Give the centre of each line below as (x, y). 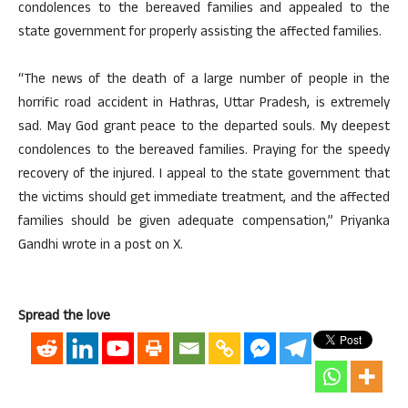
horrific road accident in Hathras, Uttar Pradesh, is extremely (204, 104)
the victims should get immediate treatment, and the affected (204, 199)
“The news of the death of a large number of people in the (204, 80)
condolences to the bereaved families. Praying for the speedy (204, 151)
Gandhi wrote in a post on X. (101, 246)
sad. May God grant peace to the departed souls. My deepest (204, 127)
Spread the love (64, 317)
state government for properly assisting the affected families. (200, 33)
